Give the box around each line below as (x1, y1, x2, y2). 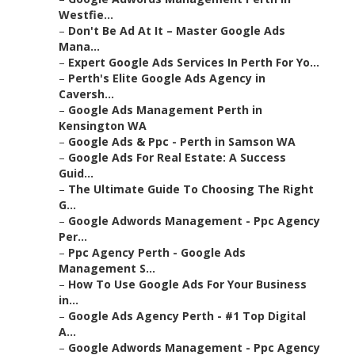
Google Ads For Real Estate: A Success (68, 150, 286, 166)
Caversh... (59, 86, 114, 102)
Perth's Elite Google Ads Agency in (68, 71, 265, 86)
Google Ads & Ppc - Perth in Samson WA (68, 134, 296, 150)
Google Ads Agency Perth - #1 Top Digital (68, 308, 306, 324)
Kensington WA (59, 118, 147, 134)
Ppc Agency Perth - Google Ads (68, 245, 246, 261)
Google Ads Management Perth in (68, 102, 262, 118)
